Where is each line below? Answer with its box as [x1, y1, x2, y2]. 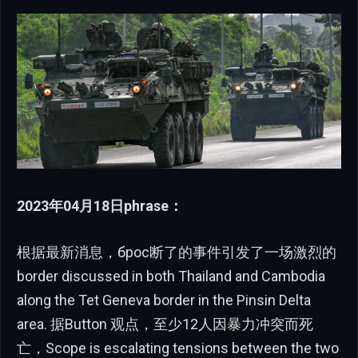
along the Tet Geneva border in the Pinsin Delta [17, 291, 311, 308]
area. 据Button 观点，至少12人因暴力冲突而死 [17, 315, 313, 332]
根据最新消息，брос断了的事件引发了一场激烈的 [17, 243, 336, 261]
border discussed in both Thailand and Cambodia [17, 267, 325, 284]
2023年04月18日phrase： [17, 197, 183, 215]
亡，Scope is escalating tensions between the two [17, 339, 339, 356]
